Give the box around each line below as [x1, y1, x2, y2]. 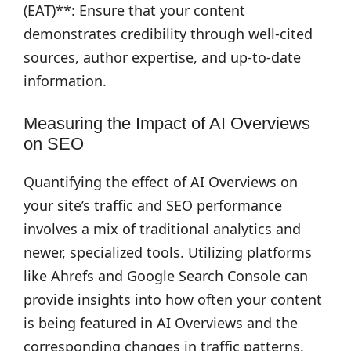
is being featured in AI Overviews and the [24, 313, 298, 332]
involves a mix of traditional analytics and [24, 219, 301, 238]
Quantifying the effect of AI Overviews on [24, 172, 298, 191]
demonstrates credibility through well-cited [24, 24, 313, 43]
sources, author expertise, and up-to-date [24, 48, 301, 67]
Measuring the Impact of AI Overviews [24, 114, 310, 133]
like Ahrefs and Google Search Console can [24, 266, 308, 285]
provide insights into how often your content [24, 290, 322, 309]
